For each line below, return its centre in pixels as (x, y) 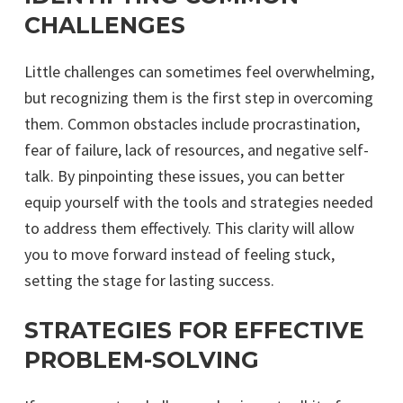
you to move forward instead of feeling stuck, (179, 254)
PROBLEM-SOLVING (142, 360)
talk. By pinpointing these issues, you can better (184, 176)
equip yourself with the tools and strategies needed (199, 202)
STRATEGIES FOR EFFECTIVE (194, 330)
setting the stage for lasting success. (149, 280)
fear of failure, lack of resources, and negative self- (197, 150)
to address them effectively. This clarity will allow (189, 228)
